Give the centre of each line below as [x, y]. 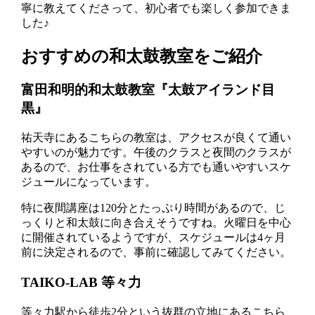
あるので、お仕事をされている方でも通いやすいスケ [156, 167]
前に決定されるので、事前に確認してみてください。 [156, 252]
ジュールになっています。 [89, 182]
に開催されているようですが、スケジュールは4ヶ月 [154, 238]
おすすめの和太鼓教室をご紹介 [142, 56]
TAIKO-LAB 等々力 [82, 282]
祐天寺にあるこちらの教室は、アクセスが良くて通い [156, 138]
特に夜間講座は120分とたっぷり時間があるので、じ [154, 208]
